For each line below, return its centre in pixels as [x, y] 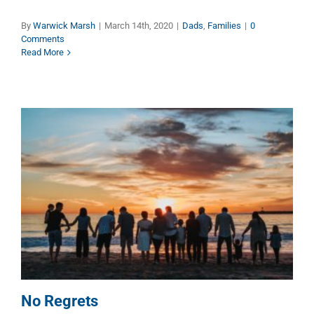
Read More [42, 53]
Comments [43, 39]
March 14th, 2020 [139, 26]
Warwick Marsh [64, 26]
